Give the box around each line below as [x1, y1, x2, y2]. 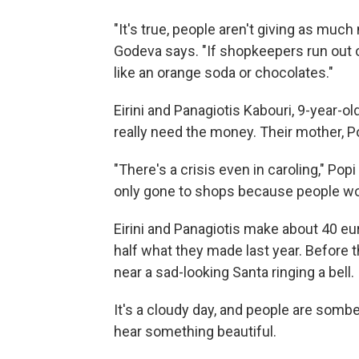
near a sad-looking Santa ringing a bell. [114, 263, 354, 280]
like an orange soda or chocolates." [114, 63, 333, 81]
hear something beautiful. [114, 322, 276, 340]
